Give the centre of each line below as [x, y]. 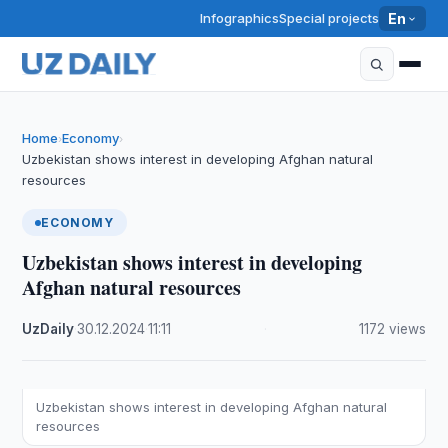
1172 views [392, 329]
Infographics [240, 18]
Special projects [329, 18]
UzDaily [48, 329]
